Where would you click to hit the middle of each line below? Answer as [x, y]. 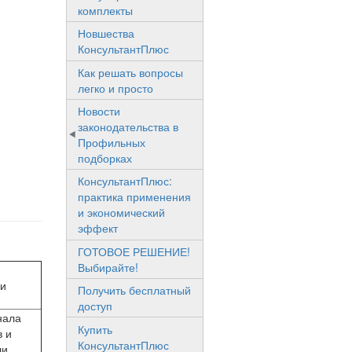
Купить [95, 329]
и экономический [121, 213]
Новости [99, 111]
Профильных [111, 143]
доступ [95, 306]
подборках [104, 158]
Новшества [106, 33]
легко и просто [115, 88]
